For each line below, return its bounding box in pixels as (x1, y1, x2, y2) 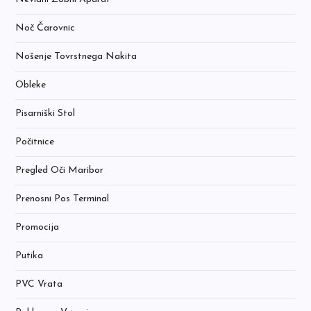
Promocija (15, 222, 60, 233)
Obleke (15, 80, 47, 90)
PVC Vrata (15, 279, 63, 289)
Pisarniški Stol (15, 108, 76, 119)
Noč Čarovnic (15, 23, 76, 33)
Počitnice (15, 137, 55, 147)
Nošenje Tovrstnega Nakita (15, 51, 137, 62)
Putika (15, 251, 44, 261)
